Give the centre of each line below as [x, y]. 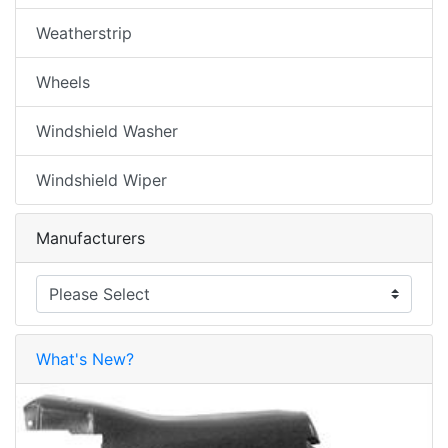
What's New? [85, 358]
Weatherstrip [84, 32]
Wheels [63, 81]
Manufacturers [90, 237]
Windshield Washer [107, 130]
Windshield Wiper [101, 179]
